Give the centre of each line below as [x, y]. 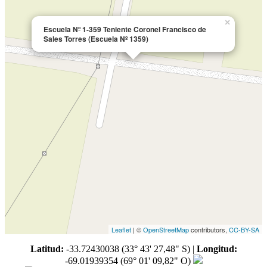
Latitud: [47, 249]
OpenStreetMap [166, 229]
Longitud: [217, 249]
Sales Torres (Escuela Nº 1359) [96, 38]
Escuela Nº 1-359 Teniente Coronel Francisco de [125, 29]
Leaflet [121, 229]
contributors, [209, 229]
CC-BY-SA [244, 229]
